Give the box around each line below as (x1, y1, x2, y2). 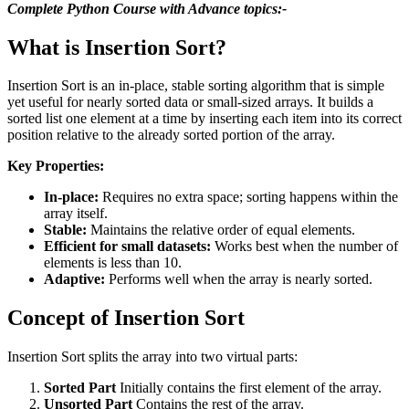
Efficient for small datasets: (44, 238, 211, 255)
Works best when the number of (211, 238, 398, 255)
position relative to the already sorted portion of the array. (7, 127, 335, 143)
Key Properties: (7, 158, 104, 174)
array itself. (44, 205, 108, 222)
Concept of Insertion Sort (7, 306, 245, 330)
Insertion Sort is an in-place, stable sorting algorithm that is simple (7, 78, 384, 94)
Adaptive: (44, 271, 105, 288)
